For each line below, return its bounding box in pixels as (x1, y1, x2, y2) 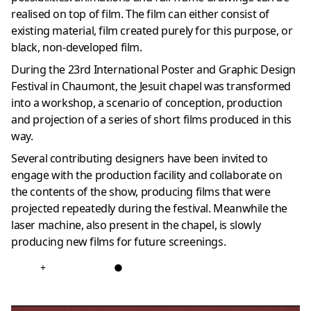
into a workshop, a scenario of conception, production (11, 95, 283, 110)
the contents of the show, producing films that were (11, 184, 271, 199)
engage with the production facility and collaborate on (11, 167, 283, 183)
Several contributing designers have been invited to (11, 151, 268, 166)
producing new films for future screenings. (11, 234, 226, 249)
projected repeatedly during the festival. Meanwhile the (11, 201, 288, 216)
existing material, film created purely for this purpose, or (11, 23, 293, 38)
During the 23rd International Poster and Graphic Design (11, 62, 296, 77)
